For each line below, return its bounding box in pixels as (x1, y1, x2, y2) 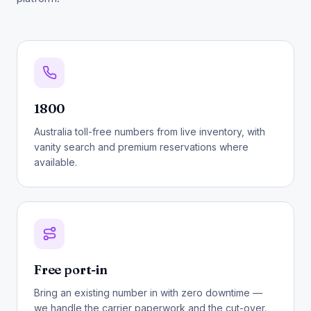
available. (34, 155, 77, 168)
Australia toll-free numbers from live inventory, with (34, 125, 265, 137)
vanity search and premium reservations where (34, 140, 249, 153)
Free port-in (34, 261, 108, 278)
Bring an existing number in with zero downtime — (34, 286, 262, 299)
